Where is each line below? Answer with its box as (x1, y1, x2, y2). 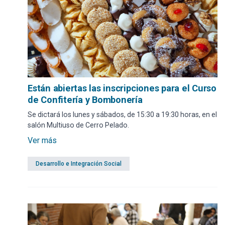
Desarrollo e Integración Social (36, 160, 122, 167)
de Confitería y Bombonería (28, 94, 143, 105)
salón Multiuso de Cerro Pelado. (28, 121, 129, 129)
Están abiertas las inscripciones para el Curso (28, 82, 216, 93)
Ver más (28, 135, 57, 145)
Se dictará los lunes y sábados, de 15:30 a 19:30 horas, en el (28, 110, 217, 119)
